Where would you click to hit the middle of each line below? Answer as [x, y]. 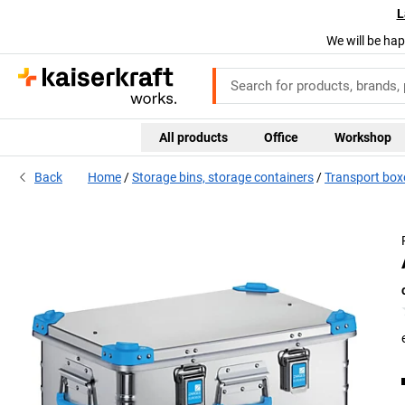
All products [193, 137]
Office [281, 137]
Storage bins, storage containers [223, 178]
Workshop [363, 137]
